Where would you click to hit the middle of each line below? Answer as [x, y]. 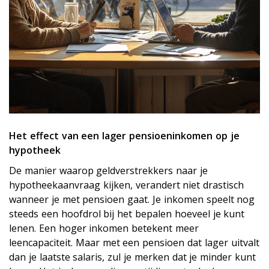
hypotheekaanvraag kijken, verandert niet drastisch [127, 185]
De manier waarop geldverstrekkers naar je [108, 171]
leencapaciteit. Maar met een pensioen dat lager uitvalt [134, 243]
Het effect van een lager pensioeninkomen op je [124, 136]
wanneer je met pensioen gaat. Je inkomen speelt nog [132, 199]
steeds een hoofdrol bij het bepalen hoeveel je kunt [127, 214]
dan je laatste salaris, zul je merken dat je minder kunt [132, 257]
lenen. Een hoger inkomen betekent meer [104, 228]
